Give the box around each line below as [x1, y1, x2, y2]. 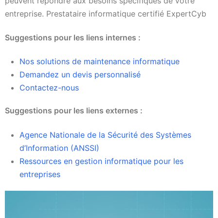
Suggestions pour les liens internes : [5, 33, 141, 42]
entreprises [19, 169, 60, 179]
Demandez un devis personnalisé [19, 70, 141, 80]
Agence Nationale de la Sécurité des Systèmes [19, 129, 191, 140]
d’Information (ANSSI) [19, 143, 99, 153]
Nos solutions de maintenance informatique [19, 56, 180, 67]
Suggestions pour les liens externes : [5, 106, 143, 116]
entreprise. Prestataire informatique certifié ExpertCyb [5, 8, 206, 18]
